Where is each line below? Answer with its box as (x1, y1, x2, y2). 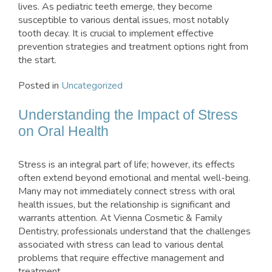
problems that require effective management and (18, 251, 224, 265)
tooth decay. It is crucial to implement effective (18, 27, 214, 41)
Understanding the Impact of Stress (18, 107, 238, 123)
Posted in (18, 79, 61, 93)
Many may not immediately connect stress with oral (18, 185, 235, 199)
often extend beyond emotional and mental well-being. (18, 171, 250, 185)
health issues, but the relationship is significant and (18, 198, 230, 212)
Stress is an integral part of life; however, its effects (18, 158, 235, 172)
